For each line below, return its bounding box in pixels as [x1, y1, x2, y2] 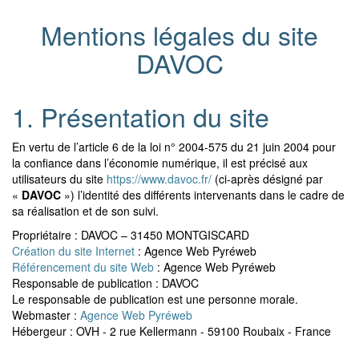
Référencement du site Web [12, 258, 154, 275]
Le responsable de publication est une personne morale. [12, 290, 298, 307]
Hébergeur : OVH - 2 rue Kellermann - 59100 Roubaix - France [12, 322, 331, 339]
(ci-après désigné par [212, 170, 323, 187]
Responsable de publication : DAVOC [12, 274, 199, 291]
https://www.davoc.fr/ [107, 170, 212, 187]
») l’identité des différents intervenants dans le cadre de [61, 186, 345, 203]
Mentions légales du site [41, 15, 318, 53]
